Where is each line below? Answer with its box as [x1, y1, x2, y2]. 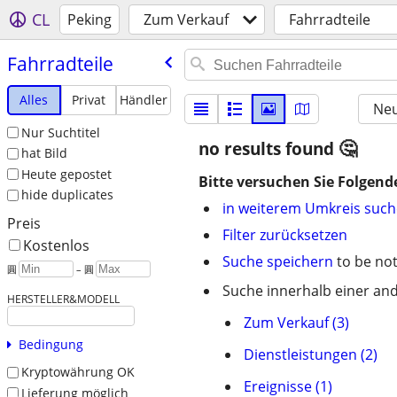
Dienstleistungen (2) [244, 345, 378, 364]
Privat [72, 90, 105, 108]
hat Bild [20, 144, 67, 162]
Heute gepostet [20, 165, 112, 183]
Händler [119, 90, 167, 108]
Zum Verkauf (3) [244, 313, 349, 332]
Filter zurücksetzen [222, 225, 347, 245]
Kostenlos [22, 236, 90, 256]
